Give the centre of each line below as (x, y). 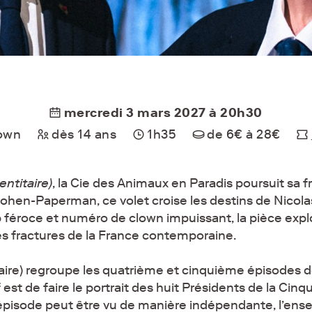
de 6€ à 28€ (244, 134)
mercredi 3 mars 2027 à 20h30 (163, 112)
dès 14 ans (84, 134)
